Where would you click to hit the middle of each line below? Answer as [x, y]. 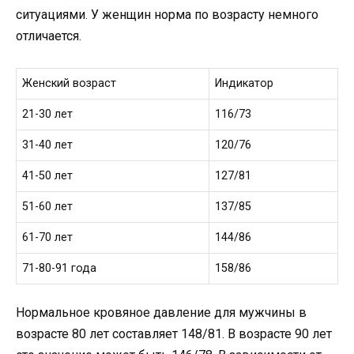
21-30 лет [48, 114]
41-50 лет [48, 175]
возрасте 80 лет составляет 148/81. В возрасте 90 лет [174, 333]
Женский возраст [70, 83]
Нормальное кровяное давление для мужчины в [161, 312]
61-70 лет [48, 237]
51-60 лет [48, 206]
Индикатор [245, 83]
